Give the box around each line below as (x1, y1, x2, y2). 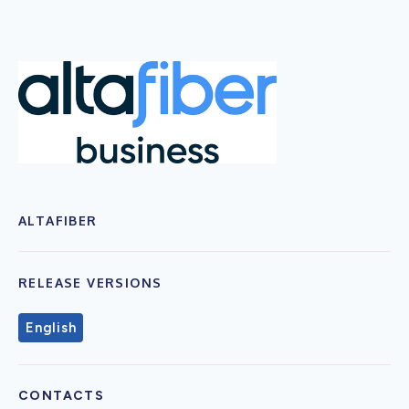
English (26, 319, 77, 336)
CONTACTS (18, 387, 105, 404)
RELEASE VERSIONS (18, 274, 163, 290)
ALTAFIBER (18, 212, 98, 228)
